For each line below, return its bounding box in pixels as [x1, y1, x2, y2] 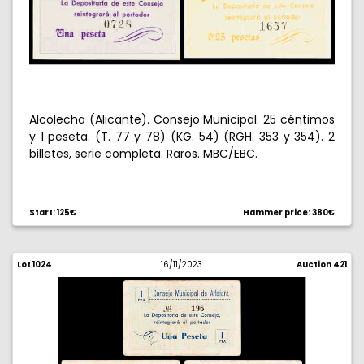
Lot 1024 [17, 259, 52, 270]
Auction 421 [296, 259, 347, 270]
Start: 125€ [29, 207, 76, 218]
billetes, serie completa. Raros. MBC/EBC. [29, 145, 258, 162]
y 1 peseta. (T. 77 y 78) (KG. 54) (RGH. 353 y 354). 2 [29, 128, 335, 145]
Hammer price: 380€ [243, 207, 335, 218]
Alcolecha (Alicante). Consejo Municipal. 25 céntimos [29, 111, 335, 128]
